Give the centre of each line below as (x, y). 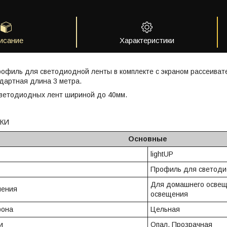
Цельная (165, 209)
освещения (169, 194)
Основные (148, 139)
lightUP (162, 154)
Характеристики (147, 41)
